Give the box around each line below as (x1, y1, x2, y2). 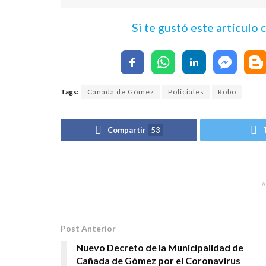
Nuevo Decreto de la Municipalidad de (76, 242, 243, 254)
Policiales (168, 87, 204, 96)
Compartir (107, 125, 146, 135)
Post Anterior (61, 223, 116, 234)
